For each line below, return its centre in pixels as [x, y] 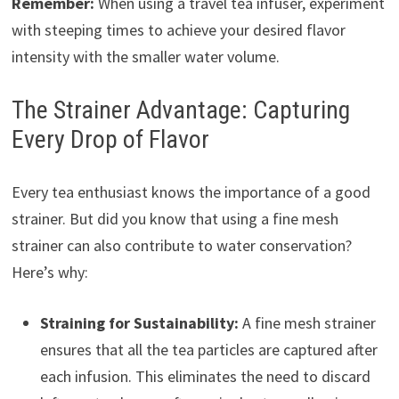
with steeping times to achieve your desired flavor [178, 29]
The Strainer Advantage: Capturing [180, 110]
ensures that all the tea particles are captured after [208, 349]
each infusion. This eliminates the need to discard [205, 376]
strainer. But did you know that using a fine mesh [175, 218]
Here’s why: [49, 272]
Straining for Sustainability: [139, 322]
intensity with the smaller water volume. [145, 56]
